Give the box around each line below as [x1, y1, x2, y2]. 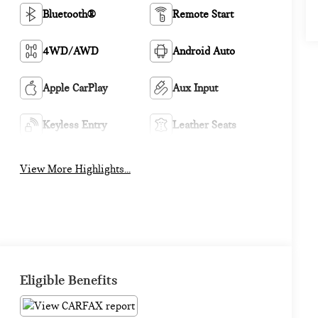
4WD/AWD [42, 45, 99, 58]
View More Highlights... [47, 162, 131, 175]
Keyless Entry [42, 119, 106, 132]
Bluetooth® [42, 8, 96, 21]
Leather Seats [172, 119, 236, 132]
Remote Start [172, 8, 234, 21]
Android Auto [172, 45, 235, 58]
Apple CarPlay [42, 82, 107, 95]
